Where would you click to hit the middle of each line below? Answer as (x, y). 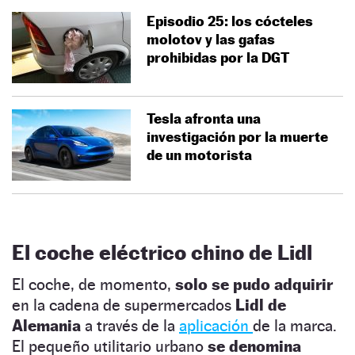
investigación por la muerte (237, 136)
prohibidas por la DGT (218, 57)
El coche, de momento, (94, 284)
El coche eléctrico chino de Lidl (162, 252)
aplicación (216, 325)
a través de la (130, 325)
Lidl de (261, 305)
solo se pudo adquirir (254, 284)
